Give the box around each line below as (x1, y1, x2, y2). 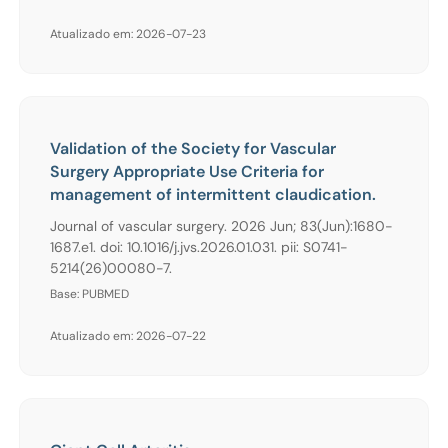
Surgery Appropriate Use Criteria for (50, 160, 324, 182)
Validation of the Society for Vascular (50, 137, 336, 159)
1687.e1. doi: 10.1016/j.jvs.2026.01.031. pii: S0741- (50, 237, 348, 256)
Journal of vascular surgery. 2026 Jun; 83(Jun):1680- (50, 216, 393, 235)
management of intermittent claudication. (50, 183, 376, 205)
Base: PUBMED (50, 285, 129, 302)
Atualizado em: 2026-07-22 (50, 327, 206, 344)
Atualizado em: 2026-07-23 (50, 25, 206, 42)
